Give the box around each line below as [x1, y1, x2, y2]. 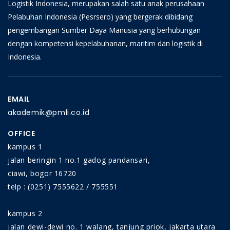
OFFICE [8, 128, 35, 139]
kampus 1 [8, 142, 43, 151]
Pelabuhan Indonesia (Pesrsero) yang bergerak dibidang [8, 12, 193, 22]
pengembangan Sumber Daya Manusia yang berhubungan [8, 25, 201, 35]
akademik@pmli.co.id [8, 107, 90, 118]
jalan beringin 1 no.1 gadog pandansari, [8, 155, 150, 165]
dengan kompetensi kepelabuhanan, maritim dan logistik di [8, 39, 203, 48]
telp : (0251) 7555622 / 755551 [8, 182, 118, 191]
